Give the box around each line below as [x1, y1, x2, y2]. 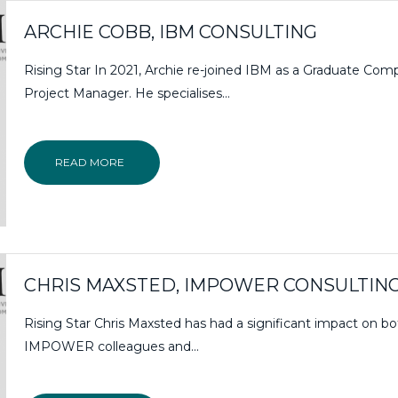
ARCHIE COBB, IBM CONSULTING [24, 20, 318, 43]
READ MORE [55, 155, 125, 169]
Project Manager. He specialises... [24, 84, 231, 101]
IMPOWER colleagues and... [24, 338, 200, 354]
